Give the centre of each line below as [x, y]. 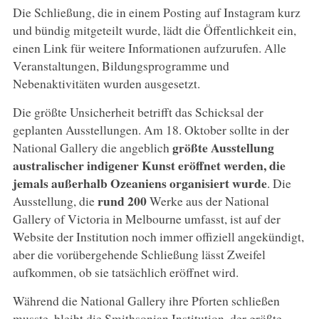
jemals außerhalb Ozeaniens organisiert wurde [140, 183]
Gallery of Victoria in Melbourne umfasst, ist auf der [146, 218]
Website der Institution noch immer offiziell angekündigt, [158, 236]
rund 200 [122, 200]
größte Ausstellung [223, 147]
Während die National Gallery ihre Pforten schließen [146, 300]
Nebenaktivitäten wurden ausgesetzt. [106, 83]
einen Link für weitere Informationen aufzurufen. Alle [149, 47]
